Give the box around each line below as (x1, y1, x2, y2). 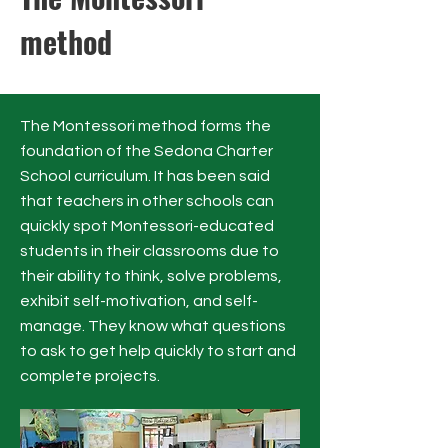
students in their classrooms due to (20, 243, 279, 259)
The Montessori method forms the (20, 118, 271, 134)
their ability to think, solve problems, (20, 268, 282, 284)
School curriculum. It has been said (20, 168, 270, 184)
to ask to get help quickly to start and (20, 343, 296, 359)
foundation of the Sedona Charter (20, 143, 273, 159)
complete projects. (20, 368, 160, 384)
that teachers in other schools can (20, 193, 274, 209)
